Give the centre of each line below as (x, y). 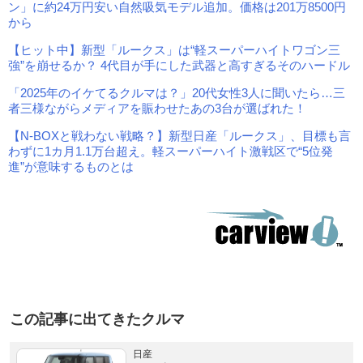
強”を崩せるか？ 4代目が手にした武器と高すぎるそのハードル (179, 65)
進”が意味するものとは (71, 166)
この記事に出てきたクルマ (97, 319)
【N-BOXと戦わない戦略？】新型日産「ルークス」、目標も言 (179, 135)
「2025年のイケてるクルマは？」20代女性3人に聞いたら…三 (177, 92)
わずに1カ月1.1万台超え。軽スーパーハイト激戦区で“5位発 (171, 151)
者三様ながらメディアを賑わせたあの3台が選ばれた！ (157, 108)
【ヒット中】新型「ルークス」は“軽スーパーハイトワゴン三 (174, 49)
